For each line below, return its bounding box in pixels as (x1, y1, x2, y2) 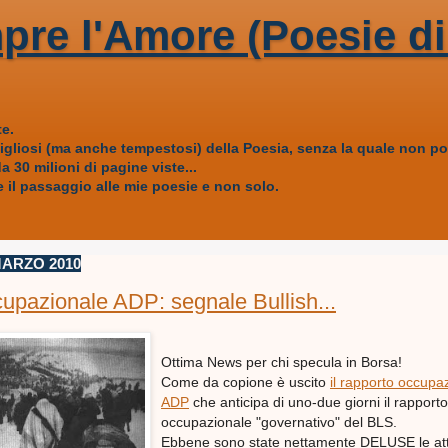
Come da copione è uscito (161, 374, 330, 391)
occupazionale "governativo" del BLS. (161, 414, 397, 431)
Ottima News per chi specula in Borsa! (161, 354, 402, 371)
